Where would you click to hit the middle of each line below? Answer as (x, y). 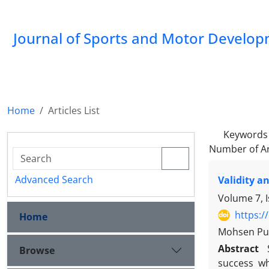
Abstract (240, 249)
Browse (37, 250)
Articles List (74, 110)
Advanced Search (54, 180)
